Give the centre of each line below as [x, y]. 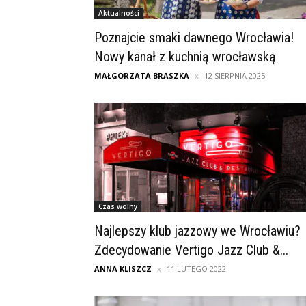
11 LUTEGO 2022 [196, 269]
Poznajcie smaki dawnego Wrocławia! [194, 38]
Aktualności [119, 13]
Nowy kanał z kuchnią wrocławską [185, 57]
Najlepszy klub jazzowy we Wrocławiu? [197, 231]
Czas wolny [118, 207]
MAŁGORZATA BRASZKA [142, 76]
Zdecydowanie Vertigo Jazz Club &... [191, 250]
